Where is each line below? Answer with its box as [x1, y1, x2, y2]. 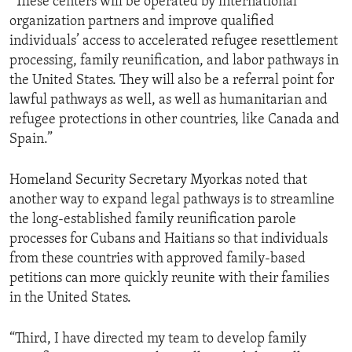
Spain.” [9, 132, 53, 148]
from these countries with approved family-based [9, 251, 306, 267]
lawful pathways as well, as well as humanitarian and [9, 93, 328, 108]
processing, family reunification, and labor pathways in [9, 53, 339, 69]
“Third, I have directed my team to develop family [9, 332, 306, 347]
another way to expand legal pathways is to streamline [9, 192, 335, 208]
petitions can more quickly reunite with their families [9, 271, 329, 287]
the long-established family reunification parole [9, 212, 296, 228]
